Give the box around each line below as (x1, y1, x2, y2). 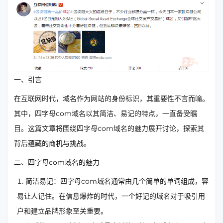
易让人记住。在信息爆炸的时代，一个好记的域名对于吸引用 (17, 192, 205, 201)
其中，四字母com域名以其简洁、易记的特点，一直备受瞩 (14, 109, 197, 118)
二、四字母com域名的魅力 (14, 158, 100, 167)
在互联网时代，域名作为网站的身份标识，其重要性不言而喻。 (14, 94, 209, 104)
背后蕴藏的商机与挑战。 (14, 139, 91, 148)
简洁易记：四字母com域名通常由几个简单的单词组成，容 (25, 177, 209, 186)
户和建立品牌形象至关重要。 (17, 207, 108, 216)
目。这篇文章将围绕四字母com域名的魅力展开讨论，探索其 (14, 124, 204, 133)
